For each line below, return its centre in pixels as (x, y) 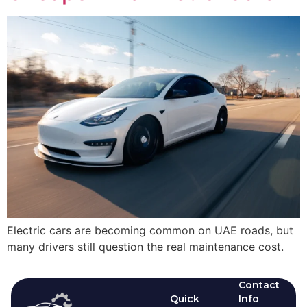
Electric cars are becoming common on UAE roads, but (150, 230)
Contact (259, 285)
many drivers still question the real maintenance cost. (145, 246)
